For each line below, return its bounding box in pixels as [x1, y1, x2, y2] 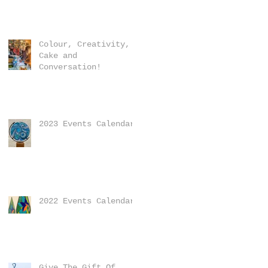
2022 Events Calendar [39, 196, 135, 206]
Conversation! [39, 62, 101, 72]
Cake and [39, 51, 77, 60]
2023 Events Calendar [39, 119, 135, 129]
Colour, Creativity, [39, 39, 130, 49]
